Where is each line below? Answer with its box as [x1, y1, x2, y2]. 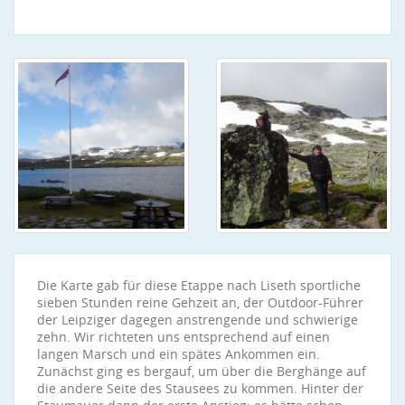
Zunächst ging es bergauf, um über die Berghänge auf [37, 363, 366, 380]
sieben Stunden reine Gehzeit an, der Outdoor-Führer [37, 294, 363, 311]
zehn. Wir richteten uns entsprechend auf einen [37, 328, 330, 345]
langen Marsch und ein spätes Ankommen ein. [37, 345, 320, 363]
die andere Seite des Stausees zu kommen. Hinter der [37, 380, 363, 397]
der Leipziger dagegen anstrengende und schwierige [37, 311, 358, 328]
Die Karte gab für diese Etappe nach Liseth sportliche [37, 277, 361, 294]
